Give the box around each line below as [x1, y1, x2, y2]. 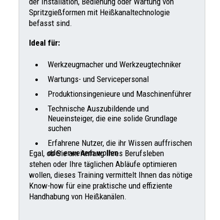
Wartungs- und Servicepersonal [48, 74, 149, 84]
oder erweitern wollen [48, 147, 118, 158]
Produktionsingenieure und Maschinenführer [48, 88, 192, 99]
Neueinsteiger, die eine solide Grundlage [48, 113, 177, 123]
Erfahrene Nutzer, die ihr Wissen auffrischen [48, 137, 192, 148]
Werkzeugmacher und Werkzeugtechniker [48, 59, 181, 69]
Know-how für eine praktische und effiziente [29, 180, 172, 191]
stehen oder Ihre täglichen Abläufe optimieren [29, 159, 177, 169]
